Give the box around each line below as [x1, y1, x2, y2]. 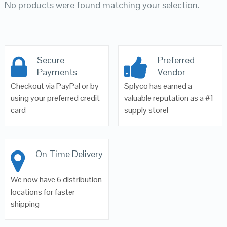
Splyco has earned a [124, 80, 192, 91]
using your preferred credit [10, 92, 100, 103]
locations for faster [10, 186, 75, 197]
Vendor [157, 66, 185, 78]
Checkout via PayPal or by [10, 80, 99, 91]
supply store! [124, 104, 168, 116]
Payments [36, 66, 77, 78]
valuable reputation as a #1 [124, 92, 213, 103]
